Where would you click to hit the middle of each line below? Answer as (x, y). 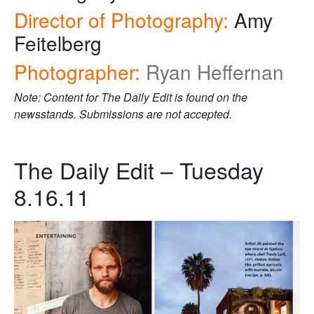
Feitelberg (58, 43)
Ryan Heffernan (215, 72)
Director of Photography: (121, 20)
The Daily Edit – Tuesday (139, 170)
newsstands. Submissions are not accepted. (123, 114)
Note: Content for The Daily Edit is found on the (131, 97)
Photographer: (77, 72)
